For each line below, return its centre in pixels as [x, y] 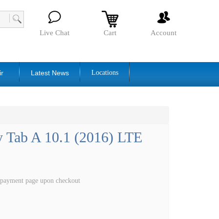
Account [164, 33]
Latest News [50, 73]
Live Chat [55, 33]
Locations [105, 73]
